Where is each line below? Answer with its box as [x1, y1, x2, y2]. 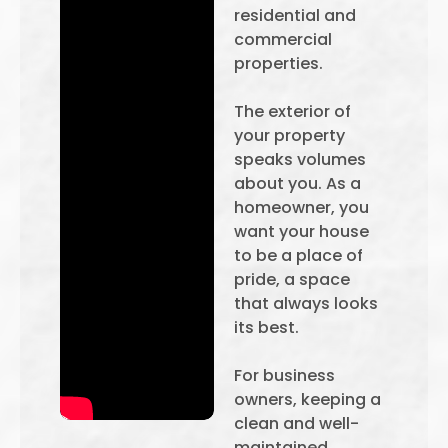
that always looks [234, 292, 378, 315]
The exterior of [234, 100, 351, 123]
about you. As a [234, 172, 361, 195]
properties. [234, 52, 323, 75]
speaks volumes [234, 148, 366, 171]
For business [234, 364, 335, 387]
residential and [234, 4, 356, 27]
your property [234, 124, 345, 147]
